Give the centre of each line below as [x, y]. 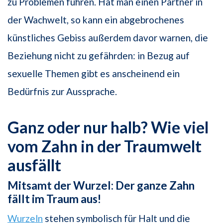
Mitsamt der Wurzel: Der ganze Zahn [101, 185]
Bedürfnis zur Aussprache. [62, 91]
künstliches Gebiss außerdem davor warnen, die [108, 37]
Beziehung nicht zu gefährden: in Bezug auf [99, 55]
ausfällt [34, 165]
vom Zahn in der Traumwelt [105, 146]
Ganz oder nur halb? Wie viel [108, 127]
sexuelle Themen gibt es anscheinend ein [94, 73]
